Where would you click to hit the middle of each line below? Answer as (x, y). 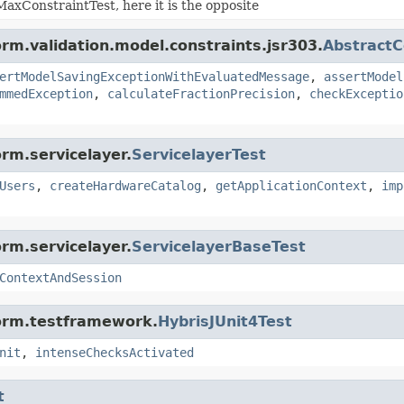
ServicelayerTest (199, 154)
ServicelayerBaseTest (219, 246)
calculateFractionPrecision (201, 93)
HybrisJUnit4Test (225, 321)
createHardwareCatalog (125, 185)
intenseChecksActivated (115, 352)
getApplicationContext (291, 185)
